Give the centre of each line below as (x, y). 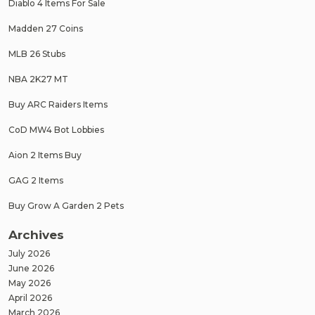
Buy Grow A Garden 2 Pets (66, 205)
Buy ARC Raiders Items (58, 104)
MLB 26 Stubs (37, 53)
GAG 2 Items (36, 180)
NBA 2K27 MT (38, 79)
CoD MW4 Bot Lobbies (56, 129)
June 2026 (31, 268)
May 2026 (30, 283)
